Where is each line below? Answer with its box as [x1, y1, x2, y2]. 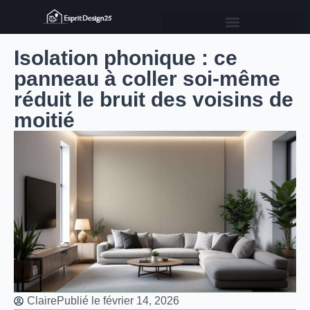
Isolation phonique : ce [14, 46, 237, 69]
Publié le [57, 295, 100, 307]
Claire [27, 295, 57, 307]
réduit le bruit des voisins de [14, 87, 293, 111]
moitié [14, 108, 75, 131]
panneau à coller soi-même [14, 66, 280, 90]
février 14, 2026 [103, 295, 179, 307]
